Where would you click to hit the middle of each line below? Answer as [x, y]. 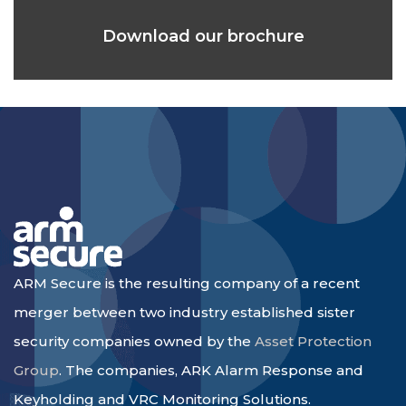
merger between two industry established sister [184, 312]
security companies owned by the [134, 341]
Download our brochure [203, 36]
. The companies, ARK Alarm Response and [211, 370]
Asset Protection [313, 341]
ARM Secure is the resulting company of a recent [187, 283]
